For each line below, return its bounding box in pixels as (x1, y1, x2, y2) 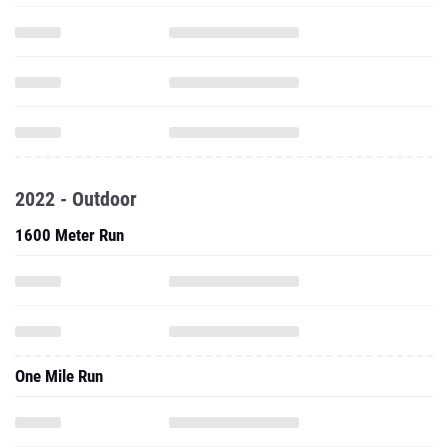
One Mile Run (15, 366, 103, 386)
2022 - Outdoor (15, 187, 137, 211)
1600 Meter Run (15, 225, 124, 245)
